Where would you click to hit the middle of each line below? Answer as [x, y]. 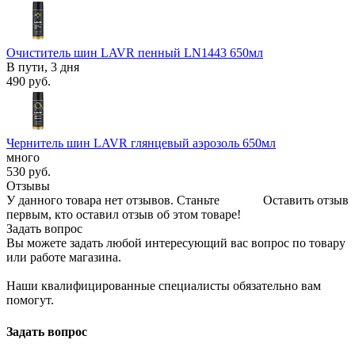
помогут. [30, 300]
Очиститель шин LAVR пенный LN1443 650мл [135, 53]
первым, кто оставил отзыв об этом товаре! [124, 215]
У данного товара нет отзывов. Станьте [113, 200]
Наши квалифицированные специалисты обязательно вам [164, 286]
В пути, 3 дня [43, 67]
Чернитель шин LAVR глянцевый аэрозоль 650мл [141, 143]
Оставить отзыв [306, 200]
